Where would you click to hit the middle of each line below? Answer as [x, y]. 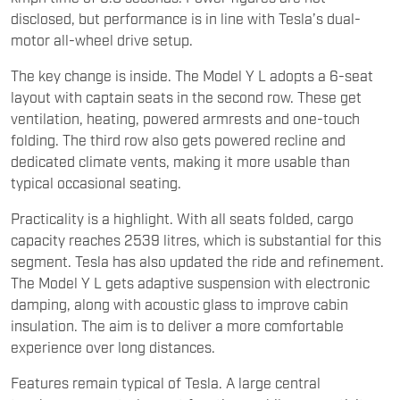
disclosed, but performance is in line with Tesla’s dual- [186, 18]
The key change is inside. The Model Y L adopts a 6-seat [192, 75]
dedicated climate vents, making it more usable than [180, 161]
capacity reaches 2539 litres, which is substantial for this [196, 240]
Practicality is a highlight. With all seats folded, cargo [182, 218]
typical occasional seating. [96, 183]
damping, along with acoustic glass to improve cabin [179, 304]
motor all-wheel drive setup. [102, 40]
